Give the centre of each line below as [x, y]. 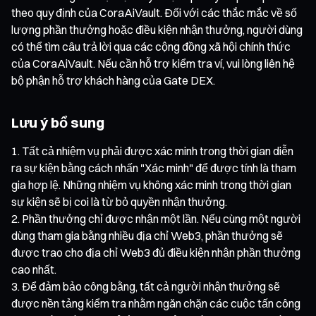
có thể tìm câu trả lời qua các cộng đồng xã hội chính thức [151, 46]
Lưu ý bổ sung [58, 122]
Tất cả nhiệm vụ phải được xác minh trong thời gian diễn [158, 151]
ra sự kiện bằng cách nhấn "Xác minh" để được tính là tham [154, 168]
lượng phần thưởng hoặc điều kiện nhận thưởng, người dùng [157, 29]
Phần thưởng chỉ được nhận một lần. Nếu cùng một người [161, 218]
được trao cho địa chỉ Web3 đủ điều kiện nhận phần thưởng [156, 252]
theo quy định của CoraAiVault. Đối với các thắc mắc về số [154, 12]
